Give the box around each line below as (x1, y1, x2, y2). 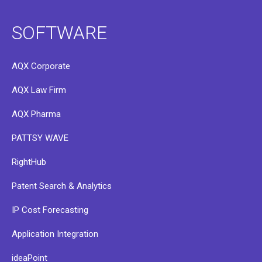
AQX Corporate (12, 60, 70, 71)
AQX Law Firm (12, 84, 66, 95)
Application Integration (12, 228, 98, 239)
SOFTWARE (12, 21, 107, 44)
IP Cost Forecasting (12, 204, 88, 215)
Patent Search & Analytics (12, 180, 112, 191)
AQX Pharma (12, 108, 61, 119)
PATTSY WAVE (12, 132, 68, 143)
